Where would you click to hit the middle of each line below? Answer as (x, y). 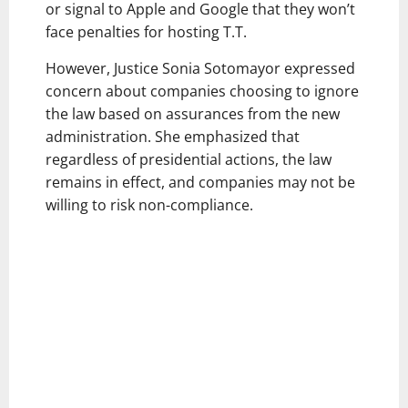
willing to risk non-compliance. (149, 204)
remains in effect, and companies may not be (200, 182)
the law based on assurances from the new (193, 113)
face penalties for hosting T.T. (146, 31)
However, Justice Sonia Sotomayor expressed (200, 68)
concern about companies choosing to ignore (202, 91)
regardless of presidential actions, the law (189, 159)
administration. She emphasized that (173, 136)
